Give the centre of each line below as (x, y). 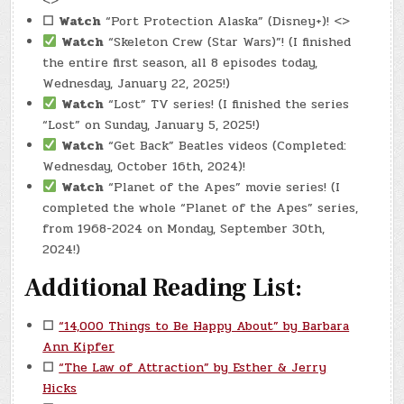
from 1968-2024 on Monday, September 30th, (184, 228)
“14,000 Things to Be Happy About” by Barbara (204, 326)
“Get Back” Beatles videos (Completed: (225, 145)
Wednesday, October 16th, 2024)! (144, 166)
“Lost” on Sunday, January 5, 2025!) (151, 124)
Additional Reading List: (164, 287)
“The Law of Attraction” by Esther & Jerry (193, 367)
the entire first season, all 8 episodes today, (180, 62)
